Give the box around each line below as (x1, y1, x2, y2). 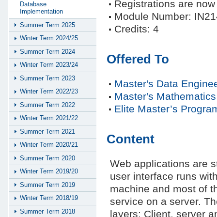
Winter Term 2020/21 (20, 141, 78, 149)
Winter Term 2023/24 (20, 61, 78, 69)
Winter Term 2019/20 (20, 168, 78, 175)
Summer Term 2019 (20, 181, 75, 188)
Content (107, 132, 155, 146)
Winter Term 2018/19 (20, 194, 78, 202)
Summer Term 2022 (20, 101, 75, 108)
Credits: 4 (114, 23, 159, 34)
